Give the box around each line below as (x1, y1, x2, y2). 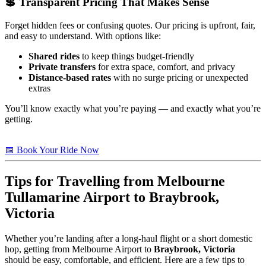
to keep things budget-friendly (80, 50, 194, 61)
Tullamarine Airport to (5, 189, 149, 205)
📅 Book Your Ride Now (5, 144, 99, 155)
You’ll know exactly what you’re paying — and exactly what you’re (5, 103, 261, 113)
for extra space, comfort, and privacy (96, 61, 235, 72)
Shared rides (28, 50, 80, 61)
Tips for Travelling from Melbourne (5, 173, 225, 189)
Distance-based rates (28, 72, 111, 83)
